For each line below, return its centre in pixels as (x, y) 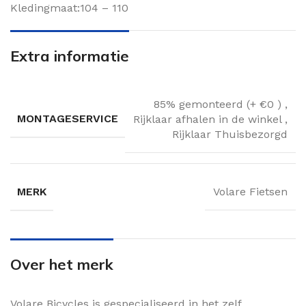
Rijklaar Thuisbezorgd (230, 134)
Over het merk (62, 264)
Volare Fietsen (250, 192)
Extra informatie (70, 56)
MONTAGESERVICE (68, 119)
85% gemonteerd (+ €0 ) (219, 104)
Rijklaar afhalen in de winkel (209, 119)
